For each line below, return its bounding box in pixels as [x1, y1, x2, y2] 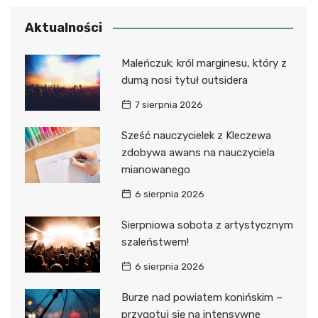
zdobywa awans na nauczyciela [121, 146, 275, 159]
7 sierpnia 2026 [134, 99, 203, 110]
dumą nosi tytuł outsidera [121, 73, 248, 87]
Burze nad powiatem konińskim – [121, 290, 283, 304]
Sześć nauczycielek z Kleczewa [121, 128, 271, 142]
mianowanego [121, 163, 190, 176]
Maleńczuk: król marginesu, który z [121, 56, 287, 70]
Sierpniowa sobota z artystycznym [121, 218, 293, 231]
